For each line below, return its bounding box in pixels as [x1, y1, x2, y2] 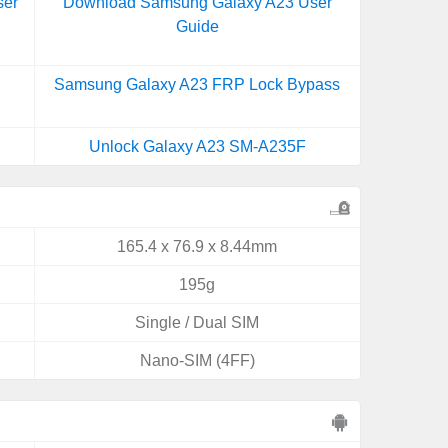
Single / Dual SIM [135, 314, 260, 331]
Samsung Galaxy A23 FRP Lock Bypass [54, 76, 341, 93]
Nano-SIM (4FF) [139, 352, 255, 369]
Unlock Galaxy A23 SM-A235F [88, 138, 306, 155]
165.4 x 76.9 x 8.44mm [117, 238, 278, 255]
